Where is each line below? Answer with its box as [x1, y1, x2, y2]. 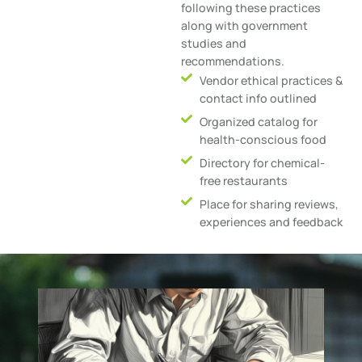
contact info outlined [199, 90, 317, 106]
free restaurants [199, 172, 288, 188]
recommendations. [181, 53, 284, 69]
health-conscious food [199, 131, 326, 147]
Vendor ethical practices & [199, 72, 343, 88]
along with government [181, 18, 308, 34]
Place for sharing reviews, [199, 196, 339, 212]
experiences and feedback [199, 213, 343, 229]
